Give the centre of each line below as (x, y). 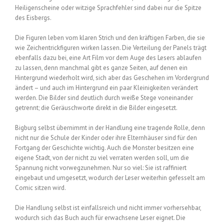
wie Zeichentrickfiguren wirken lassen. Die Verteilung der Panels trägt (111, 47)
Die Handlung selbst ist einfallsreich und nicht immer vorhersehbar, (108, 207)
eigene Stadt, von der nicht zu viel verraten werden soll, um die (102, 157)
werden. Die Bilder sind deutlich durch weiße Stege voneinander (104, 97)
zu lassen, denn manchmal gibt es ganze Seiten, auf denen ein (101, 67)
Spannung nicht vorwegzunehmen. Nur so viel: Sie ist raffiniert (101, 167)
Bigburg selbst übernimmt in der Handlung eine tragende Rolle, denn (110, 127)
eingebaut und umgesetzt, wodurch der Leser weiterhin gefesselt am (110, 177)
